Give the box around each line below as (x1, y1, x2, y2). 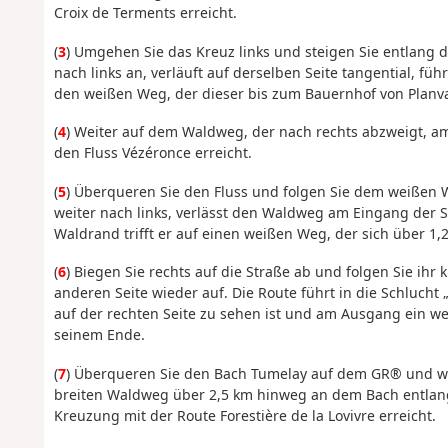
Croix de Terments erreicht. (53, 3, 237, 23)
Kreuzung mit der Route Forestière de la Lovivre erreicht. (53, 405, 436, 425)
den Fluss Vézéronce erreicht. (53, 143, 252, 163)
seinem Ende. (53, 325, 145, 345)
